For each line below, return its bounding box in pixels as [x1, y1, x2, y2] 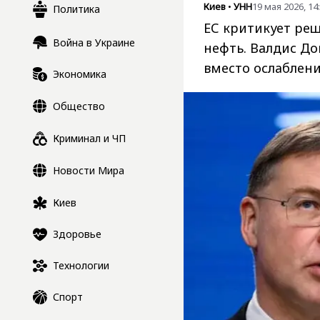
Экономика [53, 66, 106, 81]
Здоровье [53, 227, 101, 241]
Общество [53, 99, 105, 113]
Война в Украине [53, 35, 135, 49]
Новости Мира [53, 163, 124, 177]
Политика [53, 2, 100, 16]
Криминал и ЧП [53, 131, 126, 145]
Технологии [53, 258, 109, 272]
